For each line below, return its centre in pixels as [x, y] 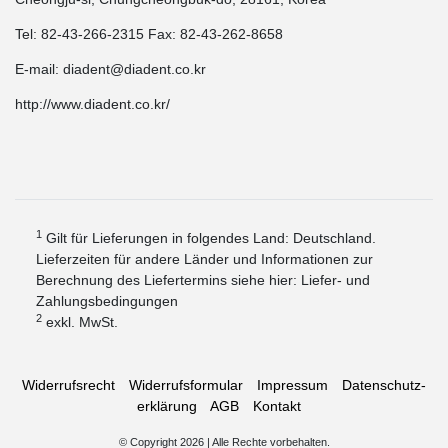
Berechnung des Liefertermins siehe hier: [168, 280]
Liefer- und [335, 280]
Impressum [292, 385]
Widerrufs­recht [68, 385]
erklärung [167, 406]
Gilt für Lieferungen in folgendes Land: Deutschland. [209, 238]
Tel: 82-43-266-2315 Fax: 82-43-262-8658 [149, 34]
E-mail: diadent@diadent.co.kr [110, 69]
